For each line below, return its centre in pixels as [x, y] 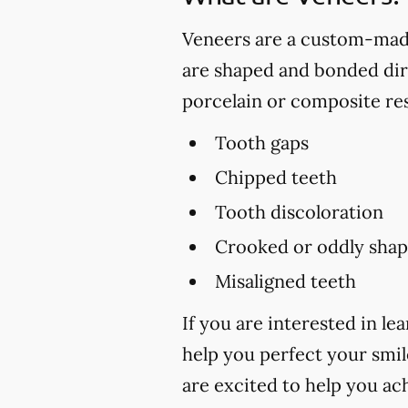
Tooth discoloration [299, 212]
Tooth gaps [262, 143]
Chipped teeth [276, 178]
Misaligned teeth [286, 281]
